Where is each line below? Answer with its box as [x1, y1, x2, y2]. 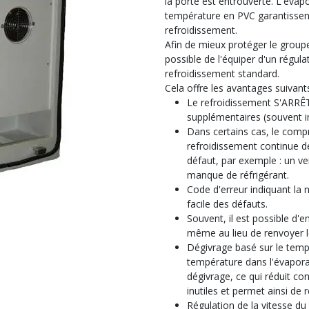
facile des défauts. [187, 197, 268, 210]
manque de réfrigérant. [187, 168, 295, 181]
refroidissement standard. [165, 67, 279, 80]
